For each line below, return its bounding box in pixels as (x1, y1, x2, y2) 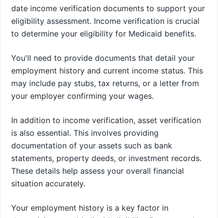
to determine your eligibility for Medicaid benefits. (11, 28, 196, 38)
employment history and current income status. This (11, 65, 203, 75)
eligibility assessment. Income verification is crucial (11, 16, 200, 26)
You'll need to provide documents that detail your (11, 53, 195, 63)
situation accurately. (11, 178, 85, 188)
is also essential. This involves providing (11, 127, 159, 138)
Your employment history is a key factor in (11, 202, 168, 213)
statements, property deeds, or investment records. (11, 153, 201, 163)
